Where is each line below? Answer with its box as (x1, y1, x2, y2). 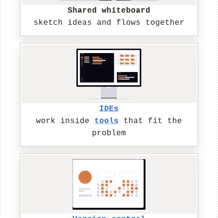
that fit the (119, 117, 182, 126)
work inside (36, 117, 94, 126)
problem (92, 129, 126, 138)
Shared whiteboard (68, 6, 150, 16)
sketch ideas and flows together (34, 18, 184, 28)
